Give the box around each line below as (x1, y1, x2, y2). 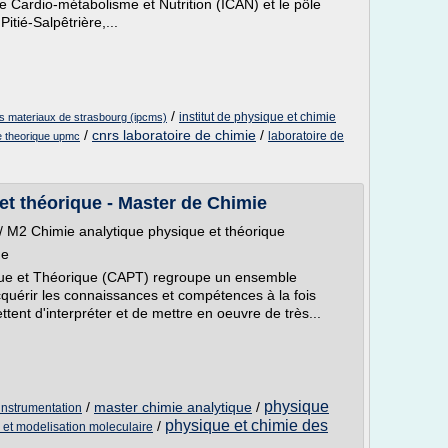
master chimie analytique (94, 399, 252, 415)
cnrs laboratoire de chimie (92, 127, 256, 143)
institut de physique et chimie (179, 110, 336, 124)
